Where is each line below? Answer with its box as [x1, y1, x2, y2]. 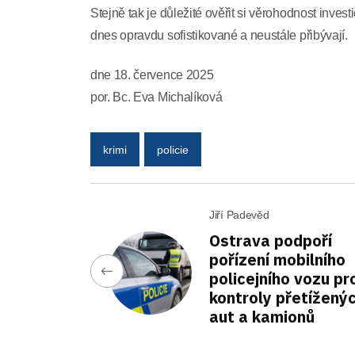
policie [157, 143, 189, 156]
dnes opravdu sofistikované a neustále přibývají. [90, 29, 348, 42]
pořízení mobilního [209, 249, 345, 270]
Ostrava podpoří [209, 230, 332, 251]
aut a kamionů [209, 306, 315, 327]
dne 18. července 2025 [90, 68, 214, 82]
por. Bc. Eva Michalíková [90, 90, 223, 104]
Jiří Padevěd [209, 208, 269, 221]
